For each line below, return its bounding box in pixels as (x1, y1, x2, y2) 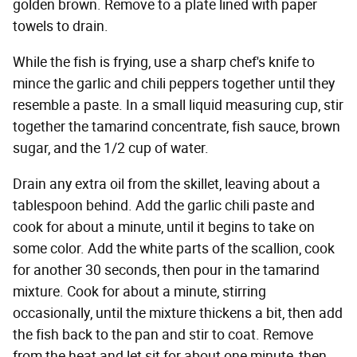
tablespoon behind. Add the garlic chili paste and (13, 197, 315, 214)
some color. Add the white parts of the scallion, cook (13, 240, 335, 257)
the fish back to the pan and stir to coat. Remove (13, 326, 313, 343)
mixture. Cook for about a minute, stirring (13, 283, 266, 300)
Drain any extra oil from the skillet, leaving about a (13, 175, 320, 193)
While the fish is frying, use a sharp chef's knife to (13, 53, 315, 71)
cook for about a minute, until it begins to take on (13, 218, 315, 236)
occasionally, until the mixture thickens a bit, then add (13, 304, 343, 322)
